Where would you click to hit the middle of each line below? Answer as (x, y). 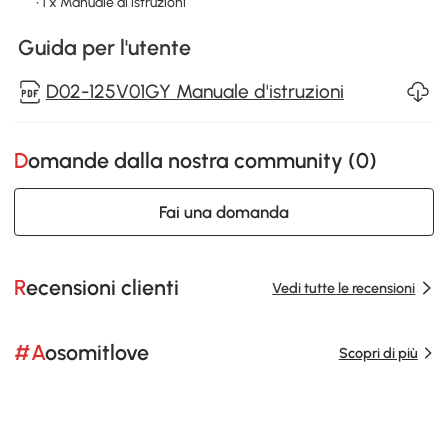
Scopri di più (378, 352)
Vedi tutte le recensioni (344, 287)
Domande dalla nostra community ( (192, 160)
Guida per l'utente (104, 48)
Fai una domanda (224, 211)
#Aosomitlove (97, 353)
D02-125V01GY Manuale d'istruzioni (194, 92)
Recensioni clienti (103, 288)
